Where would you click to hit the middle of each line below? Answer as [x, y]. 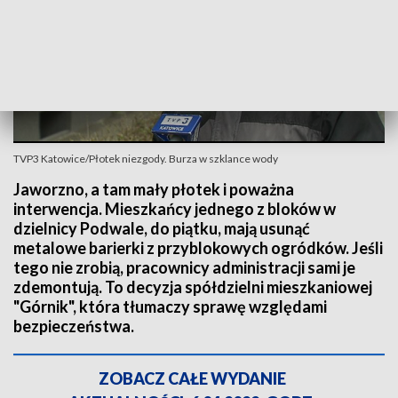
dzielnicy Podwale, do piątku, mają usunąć [162, 228]
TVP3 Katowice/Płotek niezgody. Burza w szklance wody [146, 159]
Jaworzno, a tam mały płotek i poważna [154, 189]
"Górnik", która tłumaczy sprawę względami [170, 306]
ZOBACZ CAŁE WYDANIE [192, 378]
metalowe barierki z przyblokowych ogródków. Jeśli [198, 248]
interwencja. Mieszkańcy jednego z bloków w [175, 209]
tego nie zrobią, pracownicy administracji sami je [184, 267]
